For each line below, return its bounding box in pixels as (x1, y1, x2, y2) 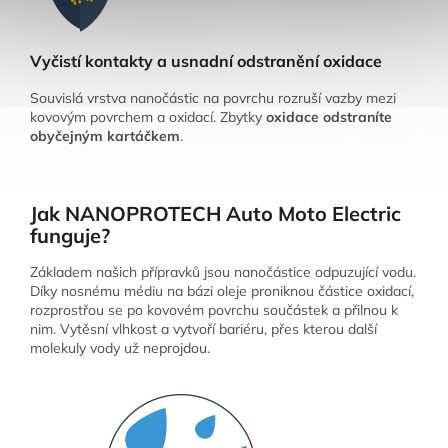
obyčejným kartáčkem (30, 126, 180, 145)
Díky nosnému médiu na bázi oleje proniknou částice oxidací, (30, 282, 414, 301)
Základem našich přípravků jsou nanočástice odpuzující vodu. (30, 263, 416, 282)
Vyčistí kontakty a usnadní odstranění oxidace (30, 50, 382, 71)
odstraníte (323, 107, 392, 126)
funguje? (30, 222, 110, 248)
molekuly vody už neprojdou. (30, 339, 210, 358)
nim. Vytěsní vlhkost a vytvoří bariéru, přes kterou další (30, 320, 377, 339)
